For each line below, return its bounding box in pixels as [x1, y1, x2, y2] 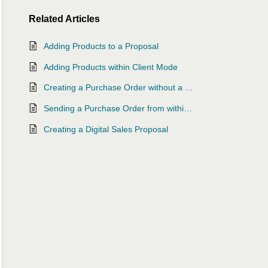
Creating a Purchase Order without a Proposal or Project [185, 83, 193, 93]
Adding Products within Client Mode [44, 62, 178, 72]
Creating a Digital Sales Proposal [44, 124, 168, 134]
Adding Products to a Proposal [44, 41, 159, 51]
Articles [65, 14, 100, 25]
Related [29, 14, 65, 25]
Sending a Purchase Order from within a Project [184, 103, 192, 114]
